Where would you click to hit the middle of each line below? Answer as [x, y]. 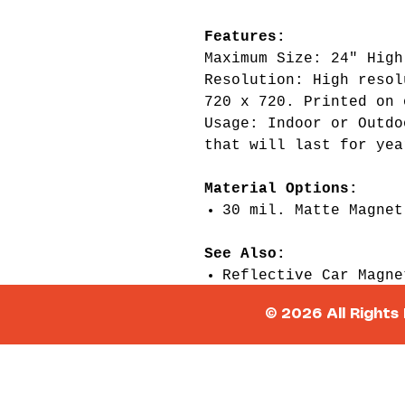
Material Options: [281, 189]
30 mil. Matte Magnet [313, 211]
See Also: [245, 254]
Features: [245, 37]
